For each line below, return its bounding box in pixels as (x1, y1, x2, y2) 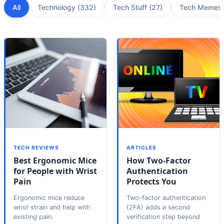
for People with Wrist (13, 165, 97, 176)
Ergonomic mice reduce (13, 194, 84, 202)
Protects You (126, 175, 176, 187)
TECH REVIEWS (13, 144, 59, 151)
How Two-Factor (126, 154, 191, 166)
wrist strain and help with (13, 203, 90, 211)
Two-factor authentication (126, 194, 205, 202)
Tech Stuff (113, 2, 147, 11)
